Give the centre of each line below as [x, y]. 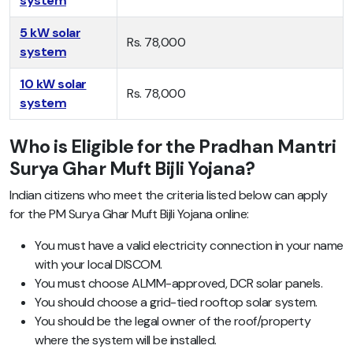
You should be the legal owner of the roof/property [173, 321]
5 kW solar [50, 33]
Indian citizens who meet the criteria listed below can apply [168, 195]
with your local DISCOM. [98, 265]
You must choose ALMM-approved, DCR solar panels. [178, 284]
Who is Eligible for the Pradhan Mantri [173, 147]
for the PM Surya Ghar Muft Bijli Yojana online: [129, 214]
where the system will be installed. [126, 340]
